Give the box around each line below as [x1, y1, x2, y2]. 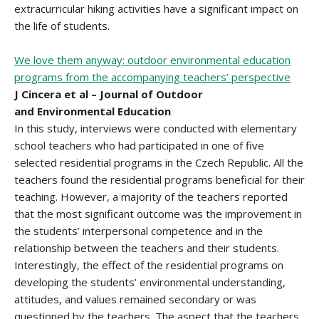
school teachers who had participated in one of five [14, 138, 264, 152]
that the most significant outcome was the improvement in [14, 206, 302, 221]
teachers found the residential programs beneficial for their [14, 172, 305, 187]
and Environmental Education [14, 104, 171, 118]
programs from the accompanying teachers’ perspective [14, 70, 291, 84]
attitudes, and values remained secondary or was [14, 292, 256, 306]
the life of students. [14, 19, 110, 33]
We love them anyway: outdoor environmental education [14, 53, 291, 67]
